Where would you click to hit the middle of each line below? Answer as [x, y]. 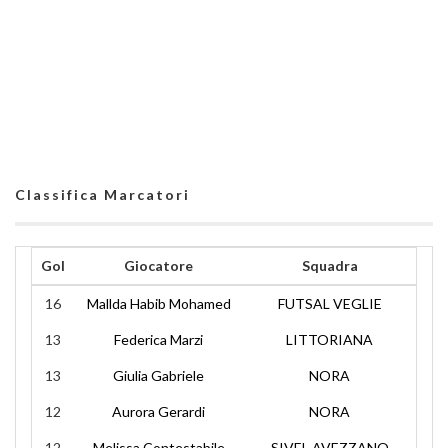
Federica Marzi [158, 339]
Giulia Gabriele [158, 375]
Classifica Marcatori [102, 194]
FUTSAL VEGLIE [329, 303]
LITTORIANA [329, 339]
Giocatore [158, 265]
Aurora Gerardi [158, 411]
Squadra [329, 265]
